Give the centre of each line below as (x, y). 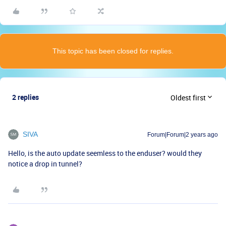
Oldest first (188, 97)
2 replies (25, 97)
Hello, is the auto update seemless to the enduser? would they (105, 153)
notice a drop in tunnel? (46, 164)
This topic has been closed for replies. (113, 51)
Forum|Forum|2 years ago (183, 135)
